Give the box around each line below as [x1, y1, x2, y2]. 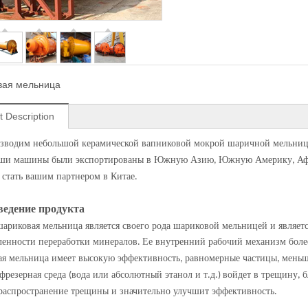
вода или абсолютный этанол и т [71, 269, 208, 280]
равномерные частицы [185, 253, 277, 263]
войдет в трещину [223, 269, 298, 280]
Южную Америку [219, 155, 292, 165]
